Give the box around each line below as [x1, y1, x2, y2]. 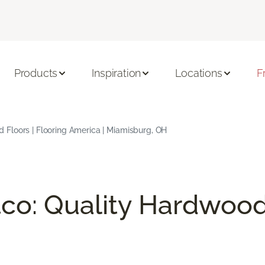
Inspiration [92, 67, 141, 80]
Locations [175, 67, 222, 80]
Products [14, 67, 58, 80]
